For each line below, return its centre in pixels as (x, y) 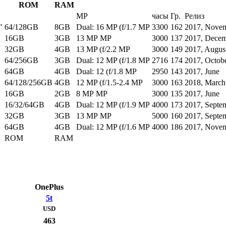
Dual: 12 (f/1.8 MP (106, 72)
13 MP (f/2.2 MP (103, 49)
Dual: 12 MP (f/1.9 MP (113, 105)
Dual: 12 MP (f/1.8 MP (113, 61)
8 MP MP (92, 94)
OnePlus (49, 187)
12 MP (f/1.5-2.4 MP (109, 83)
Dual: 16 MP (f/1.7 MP (113, 27)
